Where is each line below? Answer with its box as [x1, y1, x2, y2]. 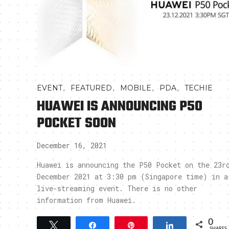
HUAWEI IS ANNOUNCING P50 [37, 96, 202, 118]
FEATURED [71, 83, 112, 93]
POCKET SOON [37, 112, 116, 134]
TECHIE [185, 83, 213, 93]
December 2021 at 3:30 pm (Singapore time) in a [37, 172, 228, 181]
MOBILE [120, 83, 151, 93]
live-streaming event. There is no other [37, 184, 197, 193]
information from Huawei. [37, 195, 136, 205]
